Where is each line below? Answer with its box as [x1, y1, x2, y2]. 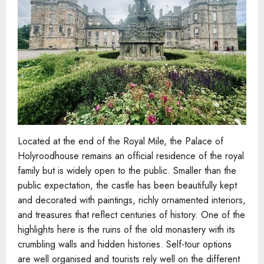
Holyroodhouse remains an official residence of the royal [18, 148, 244, 163]
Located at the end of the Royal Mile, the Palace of [18, 134, 223, 148]
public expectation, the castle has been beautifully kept [18, 178, 237, 192]
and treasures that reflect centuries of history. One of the [18, 207, 245, 222]
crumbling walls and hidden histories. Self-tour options [18, 237, 232, 251]
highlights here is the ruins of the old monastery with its [18, 222, 235, 236]
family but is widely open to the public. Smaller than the [18, 163, 236, 177]
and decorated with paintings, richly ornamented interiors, [18, 193, 246, 207]
